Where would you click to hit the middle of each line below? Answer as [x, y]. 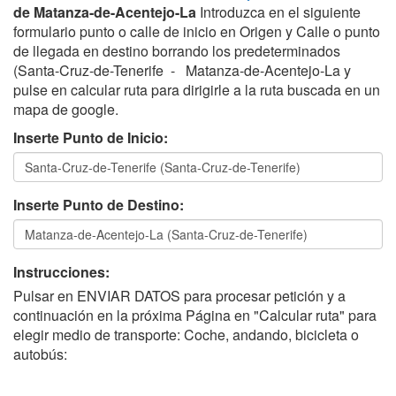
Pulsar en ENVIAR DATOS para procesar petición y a [179, 295]
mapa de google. [66, 109]
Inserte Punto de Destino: [99, 204]
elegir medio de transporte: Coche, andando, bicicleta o [186, 334]
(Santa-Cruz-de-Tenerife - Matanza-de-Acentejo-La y [182, 70]
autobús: [40, 354]
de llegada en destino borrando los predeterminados [177, 50]
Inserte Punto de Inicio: [91, 137]
